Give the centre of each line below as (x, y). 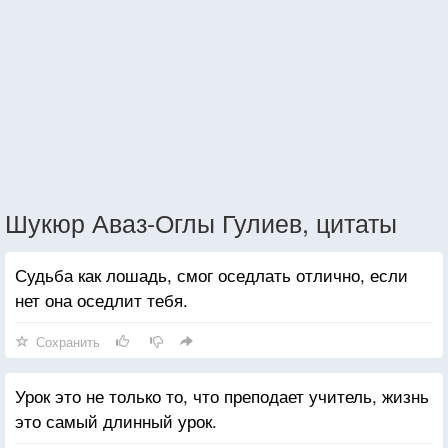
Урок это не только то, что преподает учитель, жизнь (222, 395)
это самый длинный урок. (116, 420)
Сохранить (68, 341)
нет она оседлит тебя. (101, 299)
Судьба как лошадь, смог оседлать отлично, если (211, 274)
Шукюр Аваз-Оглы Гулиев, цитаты (201, 221)
